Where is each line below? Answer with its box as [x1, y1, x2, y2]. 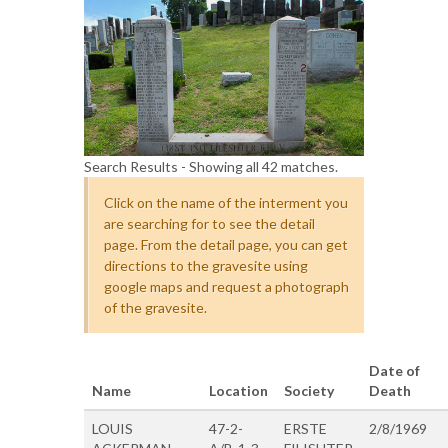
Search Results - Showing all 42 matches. [84, 157, 338, 175]
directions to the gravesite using [104, 256, 308, 274]
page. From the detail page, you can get [104, 235, 348, 253]
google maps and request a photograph [104, 277, 349, 295]
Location [209, 381, 268, 399]
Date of [369, 361, 420, 379]
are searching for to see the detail [104, 214, 315, 232]
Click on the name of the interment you [104, 193, 348, 211]
